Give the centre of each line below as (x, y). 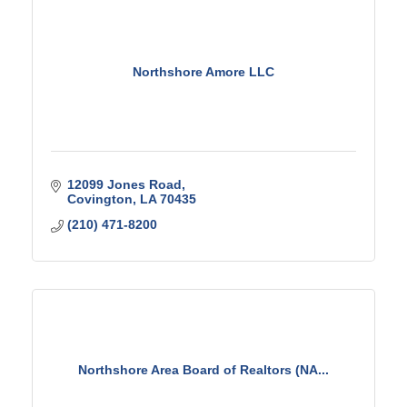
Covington (99, 199)
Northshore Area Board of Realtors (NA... (203, 369)
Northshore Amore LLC (203, 71)
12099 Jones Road (124, 184)
